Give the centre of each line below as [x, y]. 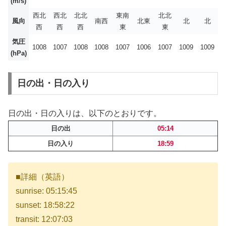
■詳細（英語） [42, 177]
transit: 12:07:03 [44, 219]
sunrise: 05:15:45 [46, 191]
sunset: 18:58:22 [45, 205]
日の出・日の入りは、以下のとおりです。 [85, 113]
